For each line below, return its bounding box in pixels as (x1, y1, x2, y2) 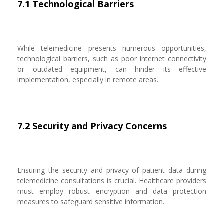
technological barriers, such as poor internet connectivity (17, 54, 206, 63)
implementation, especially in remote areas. (17, 75, 158, 84)
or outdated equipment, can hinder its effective (17, 64, 206, 74)
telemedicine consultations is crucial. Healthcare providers (17, 176, 206, 185)
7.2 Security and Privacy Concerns (17, 120, 167, 132)
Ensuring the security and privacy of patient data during (17, 165, 206, 175)
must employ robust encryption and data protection (17, 186, 206, 196)
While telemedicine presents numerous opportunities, (17, 43, 206, 53)
